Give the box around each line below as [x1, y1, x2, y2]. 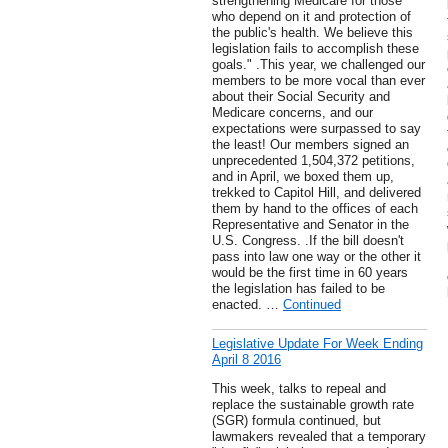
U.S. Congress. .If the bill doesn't [212, 233, 404, 249]
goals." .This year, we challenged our [212, 57, 425, 73]
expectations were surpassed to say [212, 121, 421, 137]
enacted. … [212, 297, 283, 313]
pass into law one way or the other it [212, 249, 421, 265]
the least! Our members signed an [212, 137, 409, 153]
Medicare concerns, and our [212, 105, 373, 121]
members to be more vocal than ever [212, 73, 425, 89]
